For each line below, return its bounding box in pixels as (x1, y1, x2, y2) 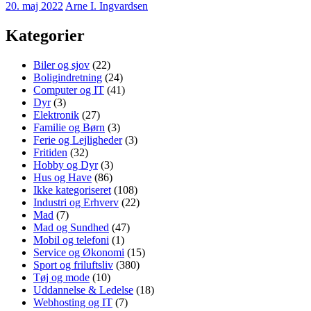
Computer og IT (33, 83, 104, 96)
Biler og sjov (33, 58, 90, 71)
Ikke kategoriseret (33, 183, 111, 196)
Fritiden (33, 146, 67, 158)
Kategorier (6, 26, 85, 44)
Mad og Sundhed (33, 221, 109, 233)
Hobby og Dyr (33, 158, 98, 171)
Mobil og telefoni (33, 233, 109, 246)
